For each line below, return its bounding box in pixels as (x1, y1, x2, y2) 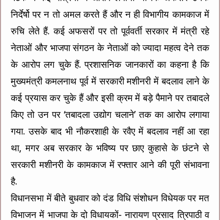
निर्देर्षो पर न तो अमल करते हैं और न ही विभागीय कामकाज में (11, 8, 209, 20)
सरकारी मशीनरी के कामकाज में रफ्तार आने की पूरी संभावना (11, 159, 209, 170)
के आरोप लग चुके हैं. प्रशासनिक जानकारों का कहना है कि (11, 58, 209, 70)
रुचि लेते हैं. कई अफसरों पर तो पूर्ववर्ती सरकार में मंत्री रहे (11, 25, 209, 37)
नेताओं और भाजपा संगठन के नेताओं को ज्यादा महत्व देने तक (11, 42, 209, 54)
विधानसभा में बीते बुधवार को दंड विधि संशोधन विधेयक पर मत (11, 192, 209, 204)
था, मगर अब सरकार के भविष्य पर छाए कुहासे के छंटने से (11, 142, 209, 154)
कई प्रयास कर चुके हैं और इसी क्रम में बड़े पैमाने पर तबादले (11, 92, 209, 104)
